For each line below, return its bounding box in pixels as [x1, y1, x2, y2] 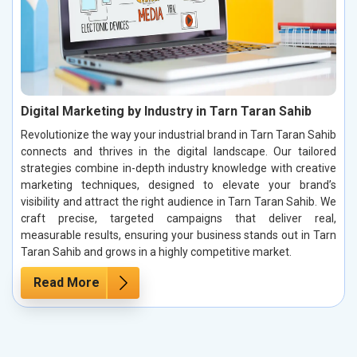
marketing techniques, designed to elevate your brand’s [21, 178, 336, 191]
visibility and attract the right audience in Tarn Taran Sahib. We [21, 194, 336, 208]
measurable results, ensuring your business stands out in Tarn [21, 228, 336, 241]
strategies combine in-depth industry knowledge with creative [21, 161, 336, 175]
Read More [33, 274, 100, 290]
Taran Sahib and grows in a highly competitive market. [21, 245, 292, 258]
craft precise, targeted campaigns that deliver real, [21, 211, 336, 225]
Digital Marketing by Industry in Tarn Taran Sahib [21, 103, 312, 119]
